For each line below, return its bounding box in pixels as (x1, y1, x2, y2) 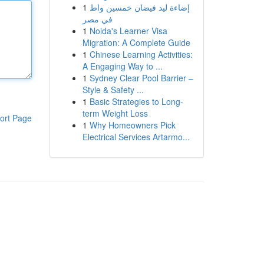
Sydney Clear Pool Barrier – (89, 72, 193, 84)
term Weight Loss (82, 107, 148, 119)
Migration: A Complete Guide (82, 37, 190, 48)
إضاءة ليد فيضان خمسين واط (89, 1, 190, 13)
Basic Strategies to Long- (89, 95, 183, 107)
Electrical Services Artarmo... (82, 131, 190, 143)
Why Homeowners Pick (89, 119, 176, 131)
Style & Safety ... (82, 84, 144, 95)
